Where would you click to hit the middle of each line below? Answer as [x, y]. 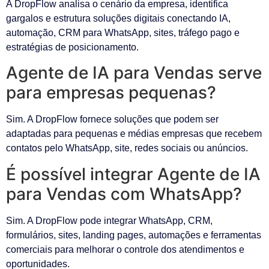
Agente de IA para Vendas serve [134, 73]
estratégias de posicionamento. [72, 47]
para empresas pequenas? [111, 93]
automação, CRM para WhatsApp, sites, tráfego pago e [123, 32]
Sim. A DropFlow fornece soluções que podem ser [112, 119]
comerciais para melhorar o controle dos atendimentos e [125, 249]
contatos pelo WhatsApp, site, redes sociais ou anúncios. [127, 148]
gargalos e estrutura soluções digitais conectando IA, [118, 18]
